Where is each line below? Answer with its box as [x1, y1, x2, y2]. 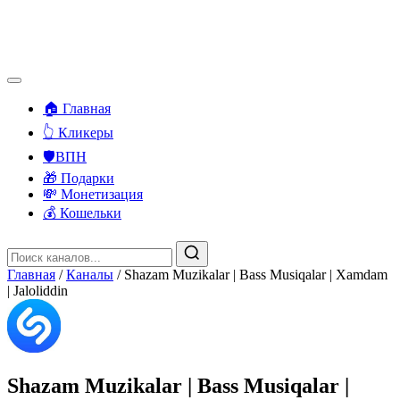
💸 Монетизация [43, 187, 143, 202]
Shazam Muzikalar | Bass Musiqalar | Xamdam [124, 267, 387, 282]
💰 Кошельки [43, 205, 121, 221]
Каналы [66, 267, 113, 282]
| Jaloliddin [7, 283, 68, 298]
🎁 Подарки [43, 171, 114, 186]
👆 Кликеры [43, 125, 113, 140]
